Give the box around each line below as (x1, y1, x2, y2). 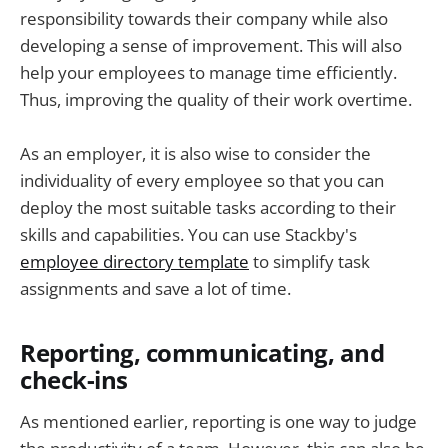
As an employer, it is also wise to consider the (20, 142, 371, 166)
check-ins (20, 364, 128, 397)
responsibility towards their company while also (20, 6, 388, 30)
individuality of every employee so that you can (20, 169, 384, 193)
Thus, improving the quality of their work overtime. (20, 87, 412, 111)
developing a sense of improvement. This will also (20, 33, 402, 57)
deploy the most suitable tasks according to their (20, 196, 396, 220)
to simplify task (249, 250, 370, 274)
